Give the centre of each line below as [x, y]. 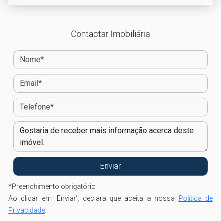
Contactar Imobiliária [110, 34]
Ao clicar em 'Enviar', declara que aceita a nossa [93, 198]
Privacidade [27, 210]
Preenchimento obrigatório [54, 186]
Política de [196, 198]
